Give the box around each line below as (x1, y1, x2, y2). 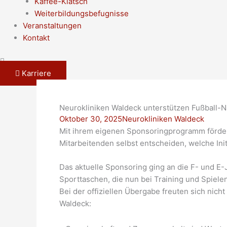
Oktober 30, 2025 (59, 114, 122, 124)
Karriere (22, 68, 51, 78)
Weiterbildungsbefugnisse (34, 8, 129, 18)
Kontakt (23, 32, 50, 43)
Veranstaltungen (23, 20, 82, 30)
